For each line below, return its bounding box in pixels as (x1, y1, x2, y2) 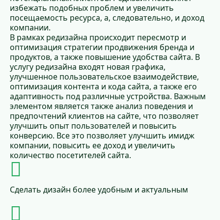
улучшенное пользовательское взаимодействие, (10, 71, 199, 82)
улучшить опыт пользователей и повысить (10, 120, 177, 131)
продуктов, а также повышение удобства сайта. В (10, 52, 200, 62)
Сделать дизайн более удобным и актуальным (10, 184, 188, 195)
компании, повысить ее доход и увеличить (10, 140, 175, 151)
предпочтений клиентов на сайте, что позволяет (10, 110, 199, 121)
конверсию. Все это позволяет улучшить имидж (10, 130, 194, 141)
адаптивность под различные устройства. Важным (10, 91, 206, 102)
